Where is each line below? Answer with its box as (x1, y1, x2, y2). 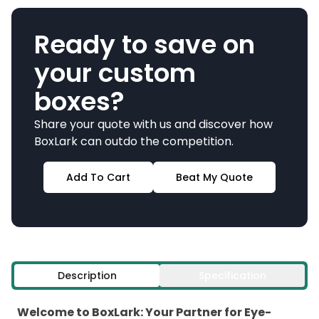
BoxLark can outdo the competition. (34, 132, 234, 150)
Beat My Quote (176, 169, 253, 184)
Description (57, 268, 117, 283)
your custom (34, 54, 196, 91)
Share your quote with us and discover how (34, 115, 273, 132)
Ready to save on (34, 26, 255, 63)
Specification (198, 268, 266, 283)
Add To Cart (66, 169, 130, 184)
